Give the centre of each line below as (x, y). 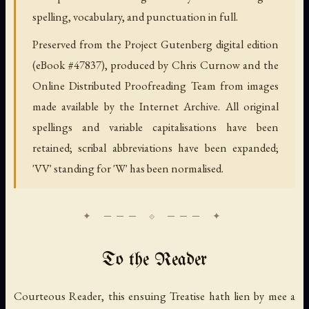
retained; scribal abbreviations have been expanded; (156, 147)
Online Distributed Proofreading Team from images (156, 85)
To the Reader (154, 260)
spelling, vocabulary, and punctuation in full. (135, 16)
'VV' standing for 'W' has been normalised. (128, 168)
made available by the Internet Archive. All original (156, 106)
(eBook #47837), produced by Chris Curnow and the (156, 64)
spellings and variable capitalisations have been (156, 127)
